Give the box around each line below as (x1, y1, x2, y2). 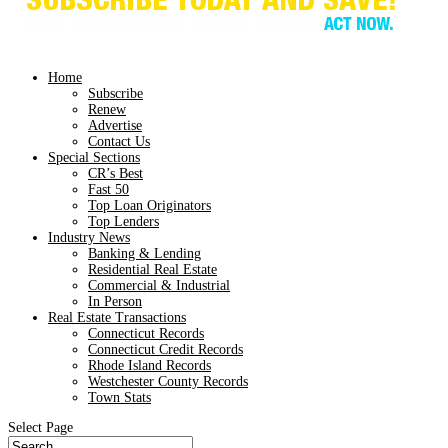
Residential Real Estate (88, 262, 217, 277)
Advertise (88, 118, 142, 133)
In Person (88, 294, 142, 309)
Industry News (48, 230, 130, 245)
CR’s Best (88, 166, 143, 181)
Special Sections (48, 150, 140, 165)
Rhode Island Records (88, 358, 211, 373)
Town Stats (88, 390, 151, 405)
